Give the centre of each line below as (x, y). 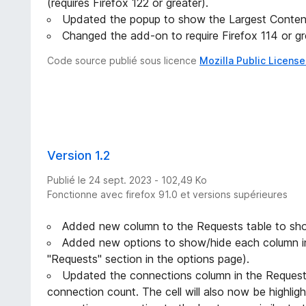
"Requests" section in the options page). (149, 259)
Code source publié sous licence (124, 60)
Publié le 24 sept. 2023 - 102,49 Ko (127, 180)
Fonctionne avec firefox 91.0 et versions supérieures (168, 194)
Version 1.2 (79, 155)
